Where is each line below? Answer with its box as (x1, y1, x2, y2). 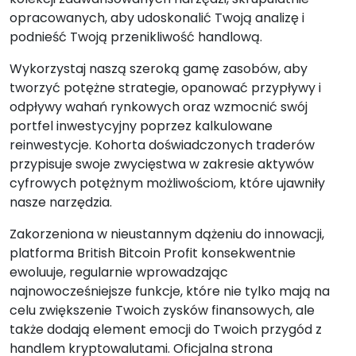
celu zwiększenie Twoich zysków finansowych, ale (10, 301, 315, 319)
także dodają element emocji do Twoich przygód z (10, 320, 322, 339)
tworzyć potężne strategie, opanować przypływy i (10, 79, 321, 97)
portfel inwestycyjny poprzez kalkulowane (10, 117, 273, 135)
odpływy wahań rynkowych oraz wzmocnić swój (10, 98, 308, 116)
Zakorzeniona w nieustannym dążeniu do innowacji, (10, 225, 324, 243)
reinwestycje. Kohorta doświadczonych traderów (10, 136, 315, 154)
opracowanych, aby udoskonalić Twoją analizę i (10, 9, 304, 27)
